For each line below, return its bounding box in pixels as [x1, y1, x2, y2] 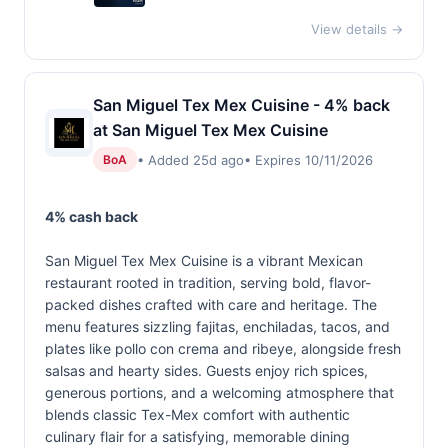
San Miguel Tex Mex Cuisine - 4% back [93, 95, 390, 115]
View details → [311, 21, 403, 37]
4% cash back [45, 208, 138, 225]
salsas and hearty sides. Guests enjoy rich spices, [45, 362, 368, 379]
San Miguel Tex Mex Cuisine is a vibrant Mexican [45, 252, 363, 269]
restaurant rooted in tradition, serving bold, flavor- [45, 274, 371, 291]
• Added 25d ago [137, 151, 244, 168]
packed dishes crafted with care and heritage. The [45, 296, 377, 313]
